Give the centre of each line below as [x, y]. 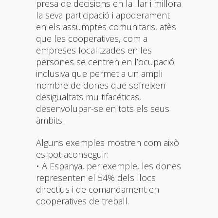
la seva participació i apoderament [103, 15]
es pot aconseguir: [72, 154]
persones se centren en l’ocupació [105, 62]
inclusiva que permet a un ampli [99, 73]
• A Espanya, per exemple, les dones [109, 166]
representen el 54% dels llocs [96, 177]
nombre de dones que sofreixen [101, 85]
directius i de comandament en [98, 189]
